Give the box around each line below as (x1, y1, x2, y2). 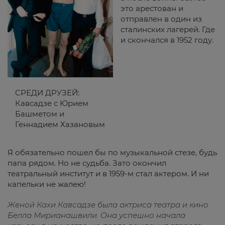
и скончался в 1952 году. (121, 35, 213, 45)
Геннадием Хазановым (15, 120, 105, 129)
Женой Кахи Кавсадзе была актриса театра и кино (8, 200, 208, 209)
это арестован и (121, 4, 183, 13)
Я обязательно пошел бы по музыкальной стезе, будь (8, 148, 217, 157)
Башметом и (15, 109, 64, 119)
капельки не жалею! (8, 179, 86, 189)
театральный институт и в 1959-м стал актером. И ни (8, 169, 209, 178)
